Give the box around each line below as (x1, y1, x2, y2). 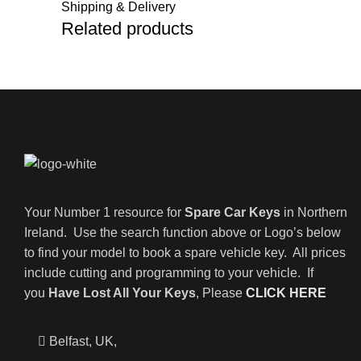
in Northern (280, 205, 348, 219)
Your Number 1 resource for (24, 205, 185, 219)
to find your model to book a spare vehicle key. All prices (24, 246, 346, 259)
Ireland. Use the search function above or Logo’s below (24, 226, 342, 239)
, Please (196, 286, 247, 300)
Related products (61, 19, 193, 39)
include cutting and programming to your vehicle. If (24, 266, 314, 280)
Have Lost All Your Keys (48, 286, 197, 300)
